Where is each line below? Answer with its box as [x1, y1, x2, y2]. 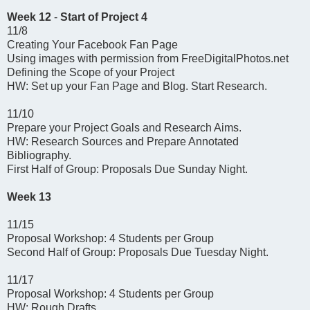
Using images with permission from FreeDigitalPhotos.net [7, 52, 289, 64]
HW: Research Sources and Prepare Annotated [7, 135, 239, 147]
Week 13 [7, 190, 51, 203]
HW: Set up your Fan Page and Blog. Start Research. [7, 80, 267, 92]
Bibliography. [7, 149, 71, 161]
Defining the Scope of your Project [7, 66, 174, 78]
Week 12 [7, 10, 54, 23]
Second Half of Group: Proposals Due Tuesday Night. [7, 246, 268, 258]
